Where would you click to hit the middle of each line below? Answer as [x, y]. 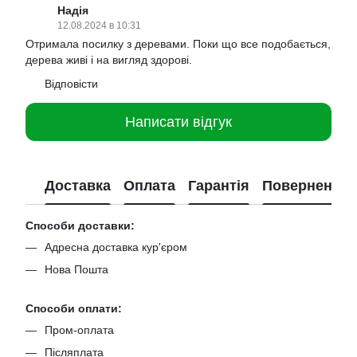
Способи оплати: [74, 308]
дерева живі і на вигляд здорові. [109, 60]
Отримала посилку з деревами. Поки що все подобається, [178, 44]
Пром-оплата [79, 330]
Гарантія [219, 185]
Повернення [306, 185]
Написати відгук [178, 122]
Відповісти [71, 84]
